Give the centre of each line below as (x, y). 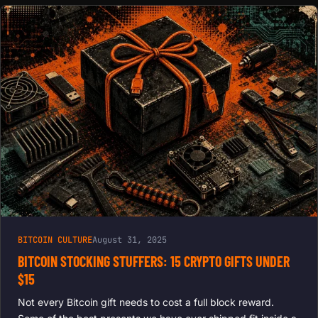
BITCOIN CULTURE (55, 240)
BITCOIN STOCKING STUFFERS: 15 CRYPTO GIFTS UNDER (154, 262)
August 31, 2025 (130, 240)
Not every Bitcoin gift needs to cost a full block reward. (146, 302)
